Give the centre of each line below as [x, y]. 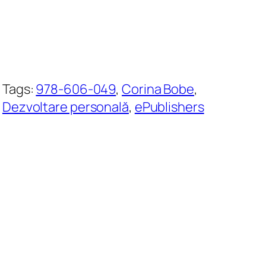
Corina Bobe [158, 89]
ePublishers [169, 107]
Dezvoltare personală [65, 107]
